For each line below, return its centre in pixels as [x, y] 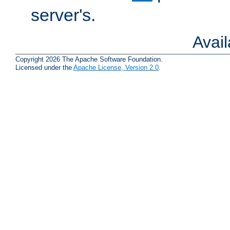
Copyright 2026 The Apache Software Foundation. [89, 60]
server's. [63, 15]
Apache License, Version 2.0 [116, 68]
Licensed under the [44, 68]
